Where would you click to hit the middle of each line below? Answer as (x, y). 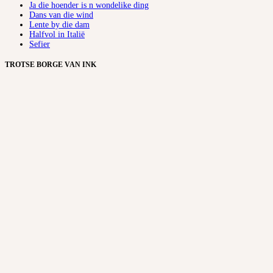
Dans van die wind (61, 15)
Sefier (40, 44)
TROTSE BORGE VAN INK (51, 65)
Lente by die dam (59, 24)
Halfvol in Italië (57, 34)
